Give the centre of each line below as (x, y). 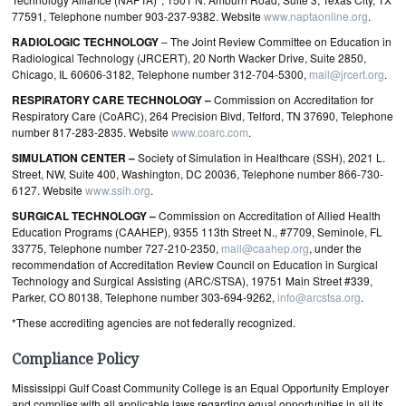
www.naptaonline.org (316, 16)
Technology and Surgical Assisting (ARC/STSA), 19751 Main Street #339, (192, 280)
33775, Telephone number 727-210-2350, (116, 248)
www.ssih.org (118, 190)
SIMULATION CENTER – (75, 158)
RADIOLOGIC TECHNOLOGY (85, 42)
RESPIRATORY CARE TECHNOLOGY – (113, 100)
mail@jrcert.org (347, 74)
